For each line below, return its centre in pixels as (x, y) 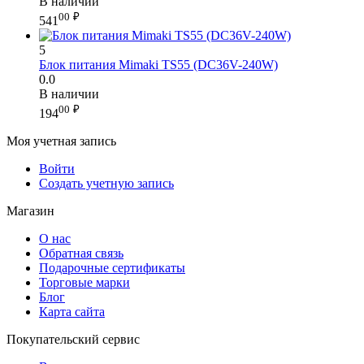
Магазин (30, 211)
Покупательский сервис (73, 340)
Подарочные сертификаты (112, 268)
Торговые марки (84, 283)
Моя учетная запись (61, 141)
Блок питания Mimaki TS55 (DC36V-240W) (158, 65)
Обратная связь (81, 253)
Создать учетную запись (106, 184)
